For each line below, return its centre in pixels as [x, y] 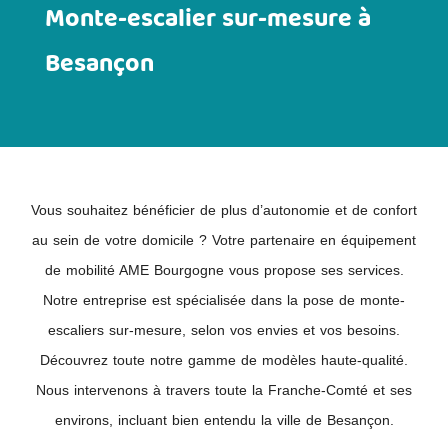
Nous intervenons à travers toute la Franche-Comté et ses [224, 389]
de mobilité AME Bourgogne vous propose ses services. [224, 269]
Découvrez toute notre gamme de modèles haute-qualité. [224, 359]
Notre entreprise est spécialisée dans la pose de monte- [224, 299]
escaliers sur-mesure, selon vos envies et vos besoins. [224, 329]
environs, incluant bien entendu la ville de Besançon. [224, 419]
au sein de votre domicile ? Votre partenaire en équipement [224, 239]
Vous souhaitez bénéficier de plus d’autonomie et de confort [224, 209]
